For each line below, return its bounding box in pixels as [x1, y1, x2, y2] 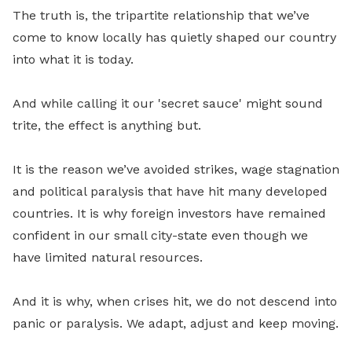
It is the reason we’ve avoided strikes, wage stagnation [13, 162, 339, 177]
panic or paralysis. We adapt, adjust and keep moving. [13, 316, 339, 331]
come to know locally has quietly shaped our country [13, 30, 336, 45]
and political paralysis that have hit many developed [13, 184, 328, 199]
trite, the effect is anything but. [13, 118, 201, 133]
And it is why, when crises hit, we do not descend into [13, 294, 337, 309]
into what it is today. [13, 52, 134, 67]
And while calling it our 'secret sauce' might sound [13, 96, 323, 111]
